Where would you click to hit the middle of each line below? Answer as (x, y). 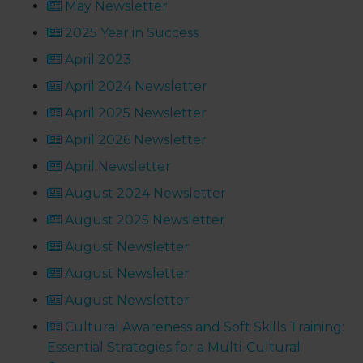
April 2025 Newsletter (135, 113)
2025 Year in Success (130, 33)
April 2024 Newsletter (135, 87)
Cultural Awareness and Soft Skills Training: (203, 327)
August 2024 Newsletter (144, 194)
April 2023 (97, 60)
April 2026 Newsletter (135, 140)
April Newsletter (117, 167)
